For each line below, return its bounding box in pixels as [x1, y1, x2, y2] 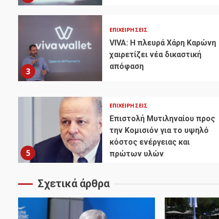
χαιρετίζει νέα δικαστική [109, 50, 201, 60]
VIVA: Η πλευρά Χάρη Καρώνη [109, 38, 216, 48]
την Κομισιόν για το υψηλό [109, 126, 209, 135]
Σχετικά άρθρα [38, 177, 109, 190]
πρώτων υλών [109, 149, 164, 159]
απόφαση [109, 62, 144, 71]
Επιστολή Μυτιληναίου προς [109, 114, 215, 124]
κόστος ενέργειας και [109, 137, 190, 147]
